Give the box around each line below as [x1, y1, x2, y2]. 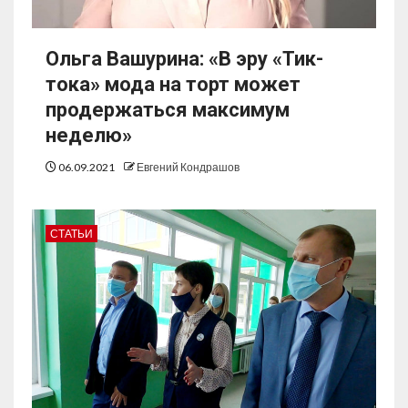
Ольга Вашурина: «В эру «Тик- [46, 47, 323, 71]
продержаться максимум [46, 98, 290, 122]
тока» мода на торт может [46, 73, 301, 97]
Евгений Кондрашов [137, 160, 240, 175]
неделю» [46, 124, 132, 148]
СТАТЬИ [50, 227, 93, 241]
